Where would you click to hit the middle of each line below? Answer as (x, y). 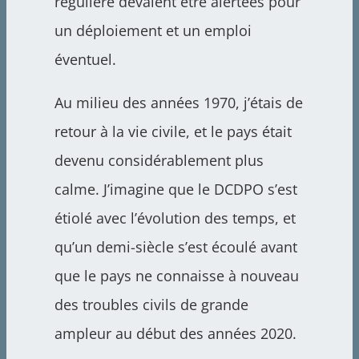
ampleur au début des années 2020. (175, 334)
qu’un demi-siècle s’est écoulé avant (175, 247)
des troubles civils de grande (151, 305)
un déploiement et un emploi (153, 31)
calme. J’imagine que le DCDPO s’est (175, 190)
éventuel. (85, 60)
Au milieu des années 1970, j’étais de (178, 103)
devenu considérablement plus (159, 161)
